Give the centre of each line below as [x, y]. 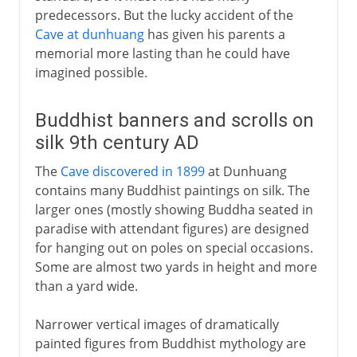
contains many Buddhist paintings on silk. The [172, 190]
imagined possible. [91, 72]
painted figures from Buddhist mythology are [170, 343]
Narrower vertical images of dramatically [157, 324]
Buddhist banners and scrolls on [174, 120]
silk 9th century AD [117, 142]
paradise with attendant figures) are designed [172, 228]
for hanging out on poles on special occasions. [174, 247]
